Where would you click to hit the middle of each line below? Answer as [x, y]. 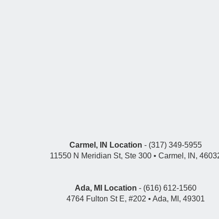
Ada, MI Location [106, 188]
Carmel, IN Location [106, 145]
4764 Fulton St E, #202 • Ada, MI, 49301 [135, 198]
